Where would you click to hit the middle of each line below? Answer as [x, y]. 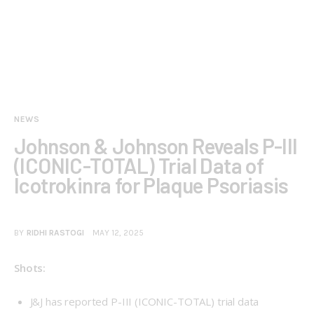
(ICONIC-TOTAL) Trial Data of [139, 165]
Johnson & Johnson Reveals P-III [156, 145]
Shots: [30, 268]
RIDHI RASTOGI [55, 233]
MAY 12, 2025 [118, 233]
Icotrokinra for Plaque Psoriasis [151, 185]
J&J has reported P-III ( [84, 301]
